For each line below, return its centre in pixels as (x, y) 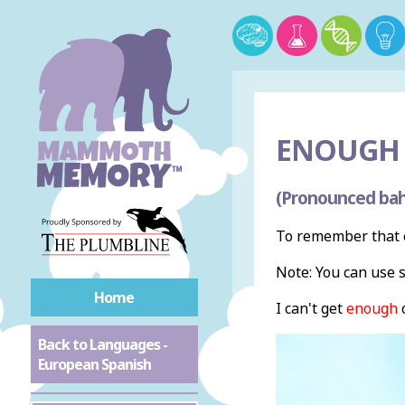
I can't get (311, 309)
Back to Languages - (102, 344)
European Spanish (94, 364)
